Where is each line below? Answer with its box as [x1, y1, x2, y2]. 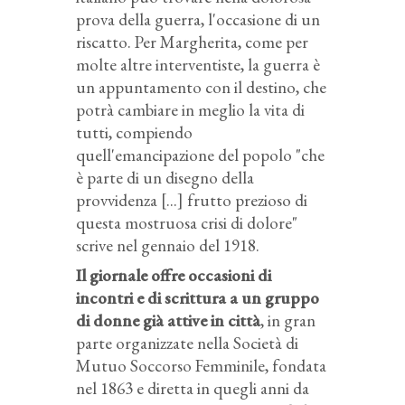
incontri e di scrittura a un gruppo [76, 286, 319, 309]
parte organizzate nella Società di [76, 331, 298, 354]
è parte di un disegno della [76, 165, 254, 189]
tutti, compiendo [76, 120, 193, 144]
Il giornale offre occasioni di [76, 263, 271, 287]
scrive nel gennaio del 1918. [76, 233, 259, 257]
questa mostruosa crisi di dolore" [76, 211, 297, 234]
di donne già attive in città [76, 308, 260, 332]
